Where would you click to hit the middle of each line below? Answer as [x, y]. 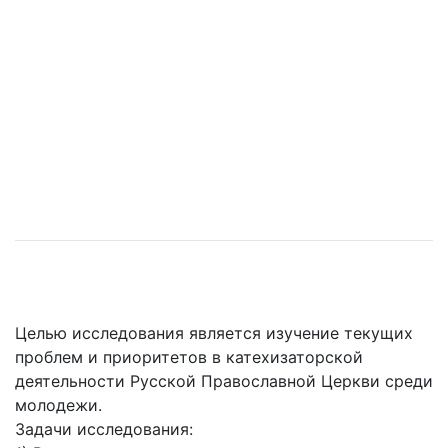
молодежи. [58, 405]
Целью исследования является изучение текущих [214, 333]
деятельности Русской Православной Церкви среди [224, 381]
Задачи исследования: [104, 429]
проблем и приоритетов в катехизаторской [189, 357]
